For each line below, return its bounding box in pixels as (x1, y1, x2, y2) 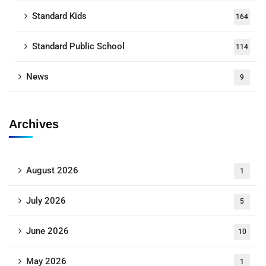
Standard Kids (32, 11, 87, 22)
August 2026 (26, 165, 78, 176)
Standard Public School (32, 41, 125, 52)
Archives (9, 118, 59, 131)
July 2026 (26, 195, 66, 207)
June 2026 (26, 226, 69, 237)
